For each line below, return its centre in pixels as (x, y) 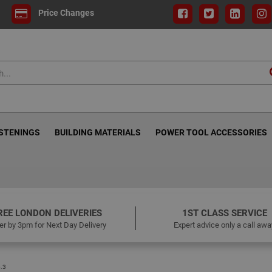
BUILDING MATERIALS (98, 132)
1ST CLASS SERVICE (224, 212)
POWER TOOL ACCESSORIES (211, 132)
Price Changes (66, 13)
